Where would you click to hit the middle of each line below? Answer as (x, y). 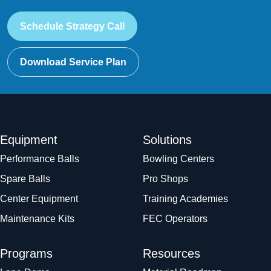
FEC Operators (175, 219)
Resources (171, 254)
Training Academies (185, 199)
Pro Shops (165, 179)
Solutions (167, 140)
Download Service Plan (73, 62)
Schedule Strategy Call (72, 26)
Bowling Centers (178, 159)
